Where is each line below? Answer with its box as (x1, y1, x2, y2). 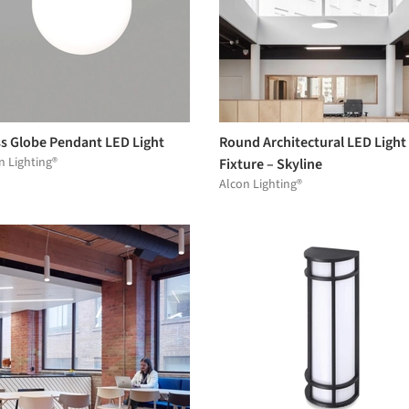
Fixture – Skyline (219, 153, 322, 174)
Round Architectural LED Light (219, 131, 406, 152)
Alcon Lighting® (219, 174, 302, 194)
